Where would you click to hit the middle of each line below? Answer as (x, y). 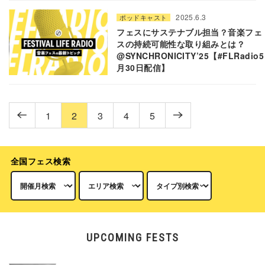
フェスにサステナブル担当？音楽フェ (190, 32)
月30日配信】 (143, 67)
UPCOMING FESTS (132, 238)
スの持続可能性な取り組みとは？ (181, 43)
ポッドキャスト (143, 17)
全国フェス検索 (41, 161)
